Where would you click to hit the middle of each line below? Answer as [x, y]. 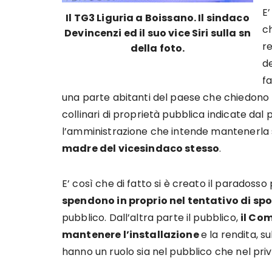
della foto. [158, 48]
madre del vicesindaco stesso [141, 148]
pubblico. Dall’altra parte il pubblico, [151, 218]
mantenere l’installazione [131, 235]
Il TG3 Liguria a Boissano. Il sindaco [158, 18]
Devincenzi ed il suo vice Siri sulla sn [158, 33]
